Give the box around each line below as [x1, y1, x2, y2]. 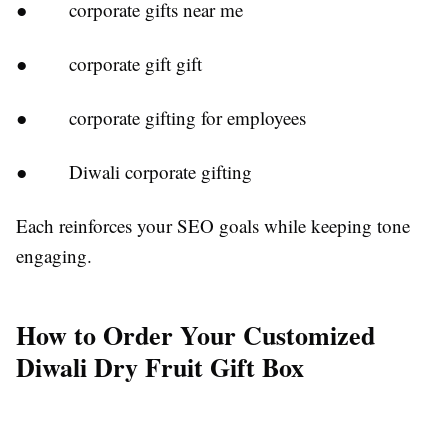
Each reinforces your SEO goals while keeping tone [16, 213, 410, 238]
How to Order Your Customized [16, 316, 375, 354]
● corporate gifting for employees [16, 105, 306, 130]
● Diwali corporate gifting [16, 159, 252, 184]
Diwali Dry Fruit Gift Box [16, 348, 304, 386]
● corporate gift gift [16, 51, 202, 76]
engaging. [16, 243, 92, 268]
